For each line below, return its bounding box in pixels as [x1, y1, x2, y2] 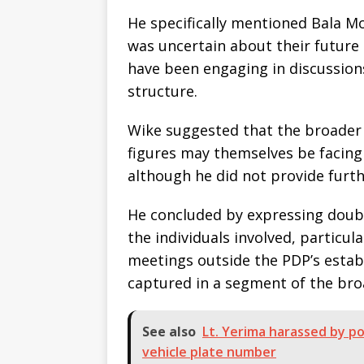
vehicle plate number [142, 343, 276, 362]
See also [142, 323, 196, 341]
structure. [128, 81, 197, 102]
